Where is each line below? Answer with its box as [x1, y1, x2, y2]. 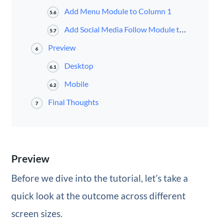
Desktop [64, 61, 94, 71]
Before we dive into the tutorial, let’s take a [11, 172, 188, 184]
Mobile [64, 79, 89, 89]
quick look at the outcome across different [11, 190, 186, 202]
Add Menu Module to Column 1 [64, 6, 172, 16]
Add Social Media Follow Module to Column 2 [64, 25, 180, 34]
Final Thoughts [48, 97, 99, 107]
